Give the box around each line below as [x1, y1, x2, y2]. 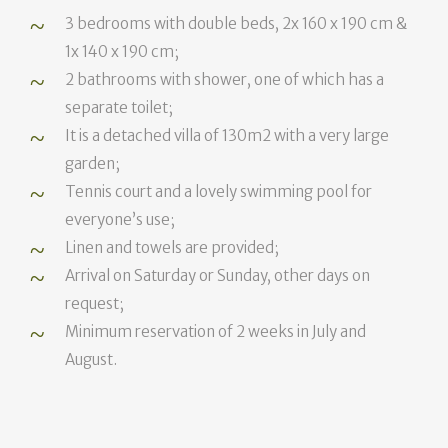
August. [65, 349, 118, 369]
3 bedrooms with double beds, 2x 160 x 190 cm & [65, 13, 408, 33]
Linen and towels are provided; [65, 237, 280, 257]
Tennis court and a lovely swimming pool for [65, 181, 373, 201]
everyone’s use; [65, 209, 176, 229]
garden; [65, 153, 121, 173]
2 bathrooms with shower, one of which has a [65, 69, 385, 89]
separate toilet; [65, 97, 174, 117]
